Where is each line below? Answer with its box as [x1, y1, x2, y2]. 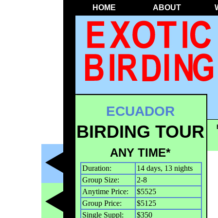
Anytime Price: [82, 187, 128, 196]
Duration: [82, 164, 111, 173]
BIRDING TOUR [76, 122, 204, 142]
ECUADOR [106, 104, 175, 119]
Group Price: [82, 199, 122, 208]
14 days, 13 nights [136, 164, 193, 173]
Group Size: [82, 176, 119, 184]
